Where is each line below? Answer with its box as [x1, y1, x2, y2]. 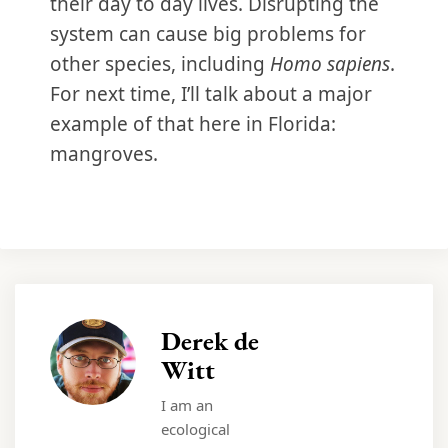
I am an [161, 395, 213, 416]
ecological [161, 419, 230, 440]
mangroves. [50, 141, 158, 168]
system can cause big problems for [50, 21, 366, 48]
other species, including [50, 51, 270, 78]
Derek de [161, 324, 259, 359]
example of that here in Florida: [50, 111, 336, 138]
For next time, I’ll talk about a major [50, 81, 372, 108]
